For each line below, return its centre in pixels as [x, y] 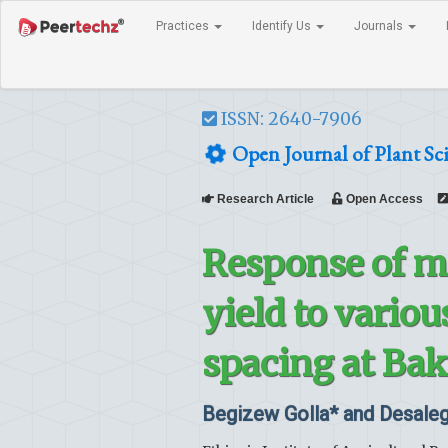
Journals [380, 26]
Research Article [273, 199]
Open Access [383, 199]
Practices [184, 26]
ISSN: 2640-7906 [289, 119]
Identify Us [283, 26]
